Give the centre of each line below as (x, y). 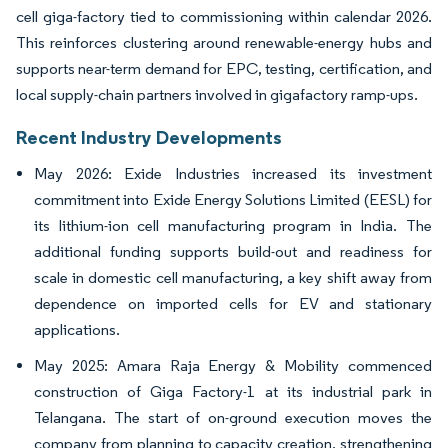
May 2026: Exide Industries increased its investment (233, 174)
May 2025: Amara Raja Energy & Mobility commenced (233, 366)
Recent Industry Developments (149, 137)
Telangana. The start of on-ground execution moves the (233, 418)
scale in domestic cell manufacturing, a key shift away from (233, 278)
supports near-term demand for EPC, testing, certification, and (224, 69)
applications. (77, 330)
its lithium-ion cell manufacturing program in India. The (233, 226)
